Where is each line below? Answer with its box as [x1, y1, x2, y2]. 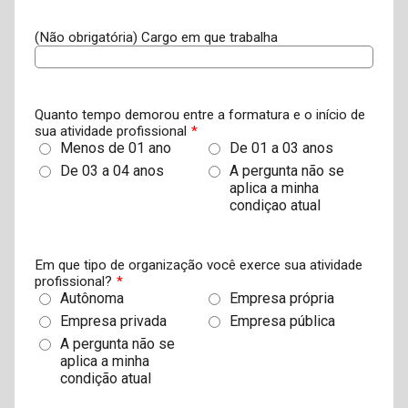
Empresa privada [59, 312, 167, 331]
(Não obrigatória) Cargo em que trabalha [34, 29, 278, 46]
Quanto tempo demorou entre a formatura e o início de [34, 106, 365, 123]
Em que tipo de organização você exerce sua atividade [34, 257, 362, 274]
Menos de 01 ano [59, 138, 171, 157]
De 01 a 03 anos [229, 138, 333, 157]
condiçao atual [229, 196, 321, 214]
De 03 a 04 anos [59, 161, 164, 179]
